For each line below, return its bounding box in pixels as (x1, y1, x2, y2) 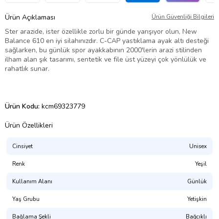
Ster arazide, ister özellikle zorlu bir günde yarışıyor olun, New (5, 27, 197, 37)
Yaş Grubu (12, 195, 40, 203)
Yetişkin (187, 195, 207, 203)
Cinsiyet (12, 142, 33, 151)
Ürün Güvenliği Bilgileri (152, 13, 214, 21)
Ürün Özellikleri (5, 121, 53, 131)
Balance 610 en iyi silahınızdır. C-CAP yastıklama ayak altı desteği (5, 36, 209, 46)
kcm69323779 (42, 102, 85, 111)
